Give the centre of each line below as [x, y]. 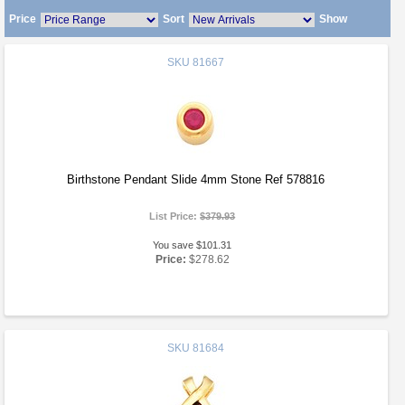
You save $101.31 [193, 245]
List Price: [175, 216]
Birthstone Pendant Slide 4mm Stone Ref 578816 [196, 179]
